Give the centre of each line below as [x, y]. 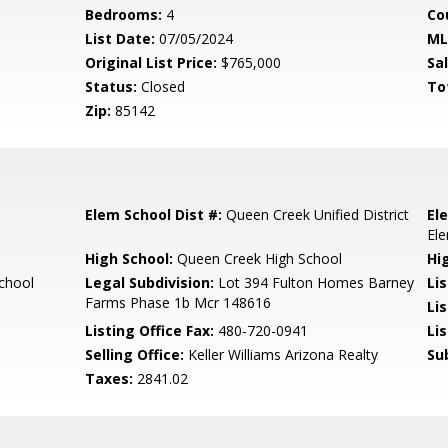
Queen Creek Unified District [316, 214]
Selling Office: [135, 354]
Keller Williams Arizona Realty [281, 354]
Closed [161, 86]
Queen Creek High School [258, 258]
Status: [111, 86]
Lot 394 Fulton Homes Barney [314, 282]
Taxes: [109, 378]
